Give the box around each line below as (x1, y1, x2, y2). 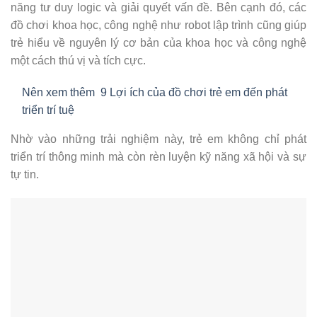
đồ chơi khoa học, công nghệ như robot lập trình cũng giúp (11, 18, 306, 31)
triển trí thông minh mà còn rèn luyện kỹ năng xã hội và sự (11, 151, 306, 163)
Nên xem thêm (22, 86, 95, 99)
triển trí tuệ (22, 104, 74, 117)
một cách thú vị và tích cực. (11, 54, 146, 67)
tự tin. (11, 168, 39, 181)
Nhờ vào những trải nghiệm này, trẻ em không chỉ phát (11, 133, 306, 146)
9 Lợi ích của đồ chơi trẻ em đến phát (100, 86, 287, 99)
